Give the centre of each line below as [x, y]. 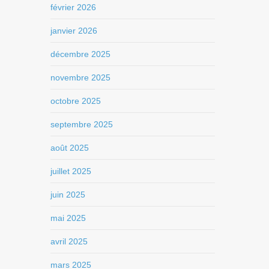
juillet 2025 [71, 171]
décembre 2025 [81, 54]
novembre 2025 [81, 77]
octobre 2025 [76, 101]
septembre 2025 [82, 124]
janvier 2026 [74, 30]
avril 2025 [69, 241]
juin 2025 [68, 194]
